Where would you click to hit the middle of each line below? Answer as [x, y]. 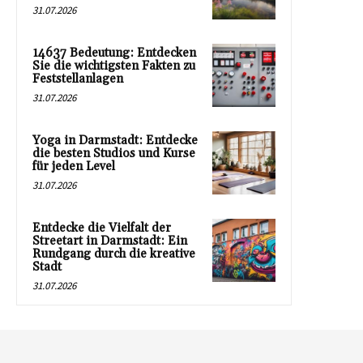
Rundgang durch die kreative [114, 254]
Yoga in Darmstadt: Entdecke [115, 140]
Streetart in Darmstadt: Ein [110, 241]
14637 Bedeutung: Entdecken [114, 53]
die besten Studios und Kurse [114, 153]
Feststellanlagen [78, 79]
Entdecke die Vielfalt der [102, 228]
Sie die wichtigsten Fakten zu [114, 66]
